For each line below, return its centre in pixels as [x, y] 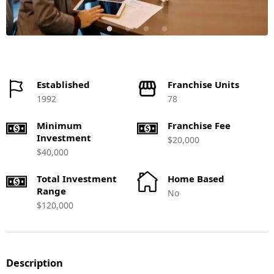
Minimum [59, 125]
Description [35, 263]
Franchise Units [203, 84]
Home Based [196, 179]
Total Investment [77, 179]
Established [63, 84]
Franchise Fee [199, 125]
